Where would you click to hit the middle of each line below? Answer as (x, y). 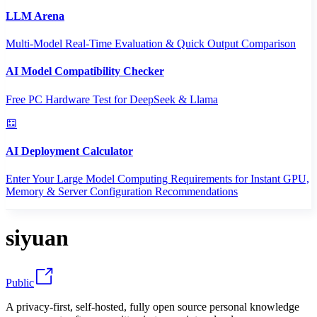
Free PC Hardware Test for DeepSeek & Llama (112, 99)
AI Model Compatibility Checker (85, 71)
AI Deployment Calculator (69, 151)
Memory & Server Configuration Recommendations (122, 192)
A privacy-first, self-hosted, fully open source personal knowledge (152, 306)
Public (20, 282)
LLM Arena (35, 16)
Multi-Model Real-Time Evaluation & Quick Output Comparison (151, 43)
